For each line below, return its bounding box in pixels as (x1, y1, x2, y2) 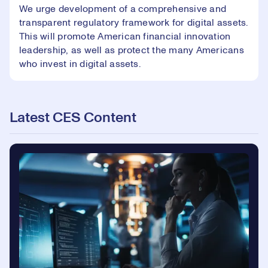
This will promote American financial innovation (19, 31, 231, 41)
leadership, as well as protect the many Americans (19, 45, 244, 55)
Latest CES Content (10, 110, 136, 125)
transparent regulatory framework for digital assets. (19, 17, 248, 28)
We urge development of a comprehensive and (19, 4, 227, 14)
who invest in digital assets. (19, 59, 141, 69)
